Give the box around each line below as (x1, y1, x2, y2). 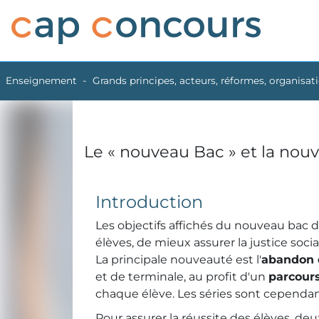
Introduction (95, 192, 203, 213)
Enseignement (6, 75, 77, 86)
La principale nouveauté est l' (95, 253, 261, 267)
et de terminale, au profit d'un (95, 270, 268, 284)
